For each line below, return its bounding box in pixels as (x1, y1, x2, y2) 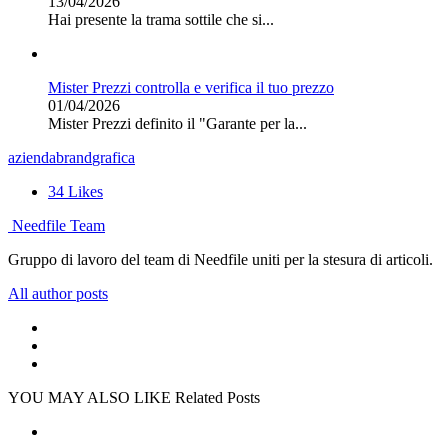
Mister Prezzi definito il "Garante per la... (48, 115, 307, 133)
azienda (8, 149, 56, 167)
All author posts (8, 285, 108, 303)
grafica (92, 149, 135, 167)
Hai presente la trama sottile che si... (48, 11, 274, 29)
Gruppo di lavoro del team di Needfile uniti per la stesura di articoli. (8, 251, 433, 269)
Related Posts (175, 389, 260, 407)
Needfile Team (12, 217, 105, 235)
